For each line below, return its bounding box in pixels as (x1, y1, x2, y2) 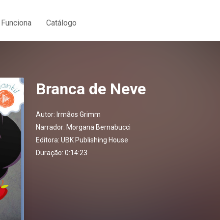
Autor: (36, 110, 56, 118)
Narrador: (36, 123, 66, 131)
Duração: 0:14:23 (36, 149, 87, 157)
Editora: (36, 136, 61, 144)
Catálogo (46, 18, 77, 27)
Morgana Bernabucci (66, 123, 131, 131)
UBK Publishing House (61, 136, 128, 144)
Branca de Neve (36, 80, 146, 98)
